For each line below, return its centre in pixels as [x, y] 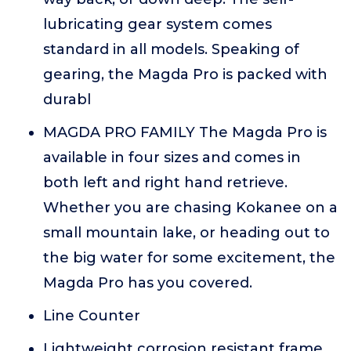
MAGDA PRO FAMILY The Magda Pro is [185, 132]
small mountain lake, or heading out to [186, 233]
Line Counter [92, 316]
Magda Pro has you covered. [148, 283]
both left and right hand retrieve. [165, 183]
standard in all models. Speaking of [171, 49]
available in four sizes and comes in [172, 157]
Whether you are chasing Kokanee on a [190, 208]
